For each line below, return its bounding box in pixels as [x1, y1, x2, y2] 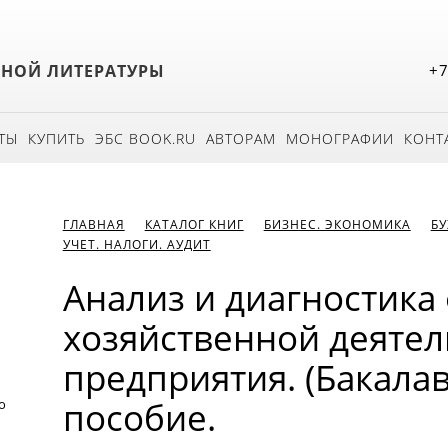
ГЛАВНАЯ [62, 216, 125, 233]
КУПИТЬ [28, 129, 85, 148]
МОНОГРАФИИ [286, 129, 394, 148]
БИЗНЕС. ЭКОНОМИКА [263, 216, 411, 233]
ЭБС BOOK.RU [95, 129, 196, 148]
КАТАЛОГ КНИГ [144, 216, 244, 233]
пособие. [62, 394, 216, 441]
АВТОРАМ [206, 129, 276, 148]
